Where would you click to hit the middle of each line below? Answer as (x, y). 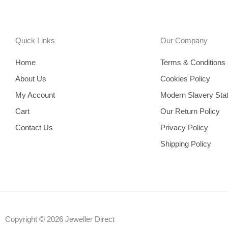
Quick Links (35, 41)
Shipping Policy (186, 144)
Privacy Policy (184, 128)
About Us (31, 79)
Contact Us (34, 128)
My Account (35, 95)
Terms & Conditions (193, 63)
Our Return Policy (190, 111)
